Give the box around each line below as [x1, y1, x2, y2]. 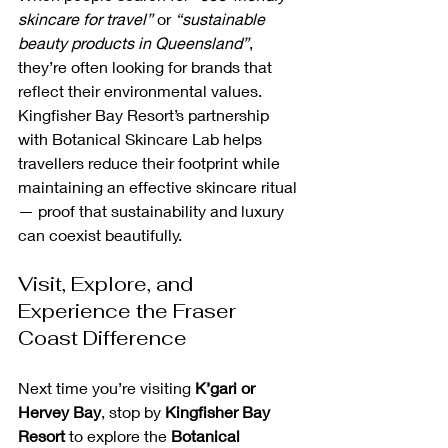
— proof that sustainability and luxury [18, 201, 288, 221]
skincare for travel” [18, 9, 153, 29]
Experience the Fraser [18, 298, 241, 325]
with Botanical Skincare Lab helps [18, 129, 266, 149]
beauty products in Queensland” [18, 33, 249, 53]
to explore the [65, 426, 171, 446]
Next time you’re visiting [18, 378, 195, 398]
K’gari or [195, 378, 259, 398]
